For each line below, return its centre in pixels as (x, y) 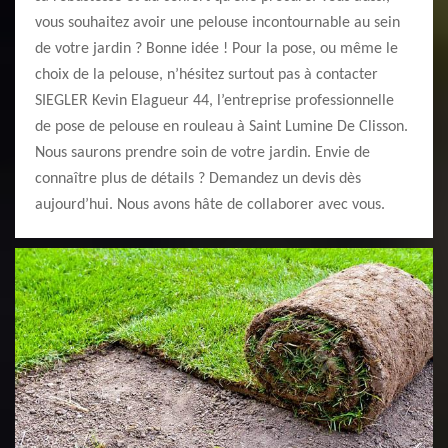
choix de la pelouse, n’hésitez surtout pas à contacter (206, 75)
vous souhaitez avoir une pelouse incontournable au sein (217, 23)
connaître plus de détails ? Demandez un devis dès (198, 179)
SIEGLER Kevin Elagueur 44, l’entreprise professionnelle (214, 101)
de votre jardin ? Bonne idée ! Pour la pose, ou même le (216, 49)
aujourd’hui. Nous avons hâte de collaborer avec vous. (210, 205)
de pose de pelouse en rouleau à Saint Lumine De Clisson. (221, 127)
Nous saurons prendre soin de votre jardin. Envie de (202, 153)
